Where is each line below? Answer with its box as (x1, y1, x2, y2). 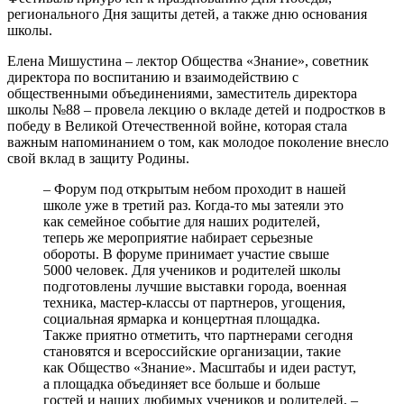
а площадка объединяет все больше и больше (43, 375, 320, 391)
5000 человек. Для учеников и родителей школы (43, 262, 341, 278)
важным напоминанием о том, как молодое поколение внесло (7, 133, 389, 150)
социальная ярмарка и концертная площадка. (43, 310, 320, 326)
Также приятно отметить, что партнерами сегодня (43, 326, 353, 343)
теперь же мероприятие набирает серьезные (43, 229, 313, 245)
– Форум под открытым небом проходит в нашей (43, 180, 346, 197)
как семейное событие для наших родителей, (43, 213, 320, 229)
